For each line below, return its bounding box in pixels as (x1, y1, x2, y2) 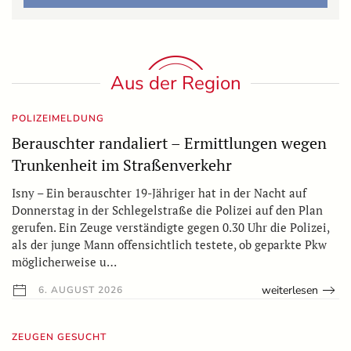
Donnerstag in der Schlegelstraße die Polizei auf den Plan (12, 201, 323, 218)
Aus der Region (110, 70, 241, 96)
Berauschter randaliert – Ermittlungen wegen (12, 132, 327, 154)
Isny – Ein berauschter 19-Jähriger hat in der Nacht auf (12, 184, 306, 201)
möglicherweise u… (12, 253, 117, 270)
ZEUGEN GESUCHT (12, 330, 107, 343)
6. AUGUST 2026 (35, 283, 123, 296)
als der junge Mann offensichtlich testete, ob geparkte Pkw (12, 236, 327, 252)
